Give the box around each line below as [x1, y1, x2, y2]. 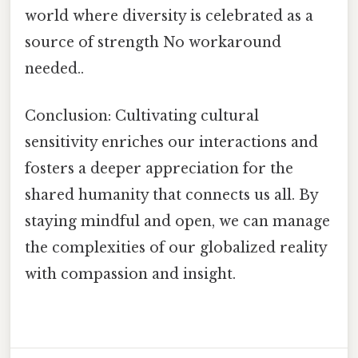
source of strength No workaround [25, 34, 281, 52]
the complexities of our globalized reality [25, 239, 327, 257]
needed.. [25, 60, 84, 78]
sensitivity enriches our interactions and [25, 133, 318, 152]
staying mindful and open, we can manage [25, 213, 330, 231]
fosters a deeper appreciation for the [25, 160, 293, 178]
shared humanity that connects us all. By [25, 186, 318, 205]
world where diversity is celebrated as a [25, 7, 313, 26]
